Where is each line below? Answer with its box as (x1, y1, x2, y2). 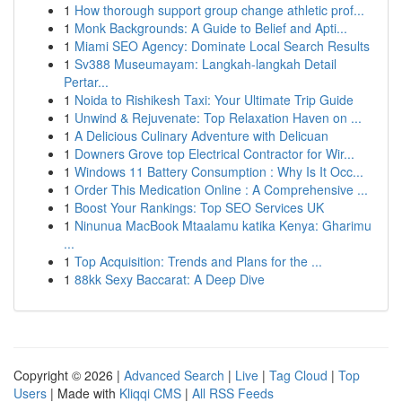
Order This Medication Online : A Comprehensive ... (74, 180, 368, 198)
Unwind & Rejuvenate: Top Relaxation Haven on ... (74, 109, 362, 127)
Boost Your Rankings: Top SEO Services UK (74, 198, 324, 216)
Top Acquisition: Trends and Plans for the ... (74, 252, 322, 270)
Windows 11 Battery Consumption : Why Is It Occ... (74, 162, 363, 180)
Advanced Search (124, 366, 224, 384)
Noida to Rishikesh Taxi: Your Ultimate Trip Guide (74, 91, 354, 109)
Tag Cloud (269, 366, 328, 384)
